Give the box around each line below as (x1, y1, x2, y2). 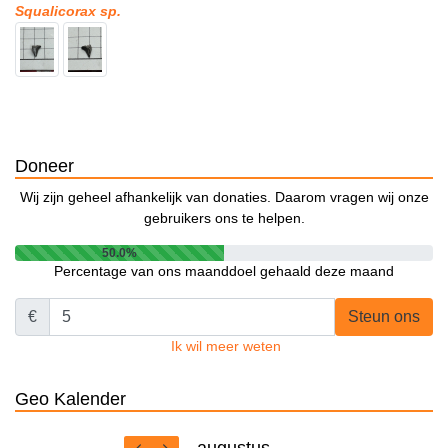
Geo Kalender (15, 389, 126, 410)
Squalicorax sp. (15, 3, 121, 20)
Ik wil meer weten (171, 338, 281, 355)
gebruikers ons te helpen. (143, 210, 305, 227)
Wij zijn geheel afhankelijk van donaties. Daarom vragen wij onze (19, 189, 429, 206)
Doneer (15, 156, 74, 177)
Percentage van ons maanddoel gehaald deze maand (54, 263, 394, 280)
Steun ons (348, 308, 420, 326)
